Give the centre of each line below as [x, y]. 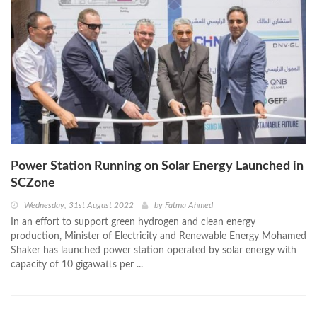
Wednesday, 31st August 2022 [79, 205]
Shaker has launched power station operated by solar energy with [154, 250]
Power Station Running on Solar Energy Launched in [157, 166]
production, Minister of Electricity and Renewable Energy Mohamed [158, 236]
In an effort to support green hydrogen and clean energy [133, 222]
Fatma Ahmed [189, 205]
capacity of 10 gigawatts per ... [77, 264]
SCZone [33, 183]
